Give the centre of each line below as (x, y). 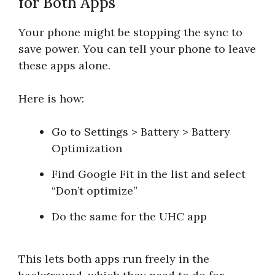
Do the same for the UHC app (129, 216)
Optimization (87, 148)
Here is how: (51, 98)
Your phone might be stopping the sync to (130, 32)
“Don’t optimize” (95, 190)
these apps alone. (64, 65)
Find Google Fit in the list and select (149, 174)
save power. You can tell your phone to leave (137, 48)
